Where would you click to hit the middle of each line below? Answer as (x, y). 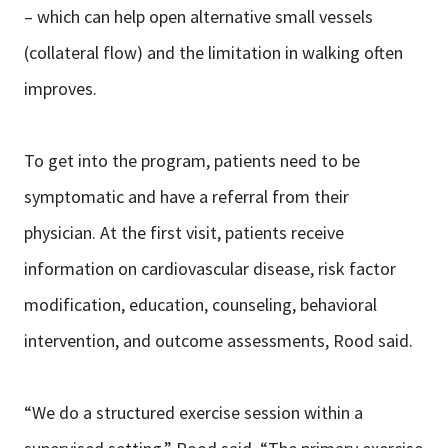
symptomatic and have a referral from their (186, 197)
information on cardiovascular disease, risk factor (210, 269)
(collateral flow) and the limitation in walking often (213, 53)
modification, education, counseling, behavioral (200, 305)
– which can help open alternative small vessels (198, 17)
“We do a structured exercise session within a (193, 413)
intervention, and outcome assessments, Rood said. (218, 341)
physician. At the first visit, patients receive (184, 233)
